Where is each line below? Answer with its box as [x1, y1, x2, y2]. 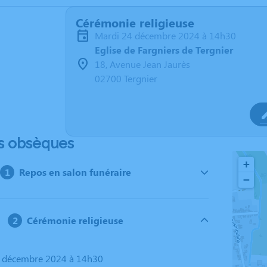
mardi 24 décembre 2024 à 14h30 [103, 29, 236, 42]
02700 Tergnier [95, 72, 157, 85]
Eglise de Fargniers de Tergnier [95, 44, 233, 56]
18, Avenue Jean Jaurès [95, 58, 190, 70]
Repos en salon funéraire [19, 166, 132, 178]
